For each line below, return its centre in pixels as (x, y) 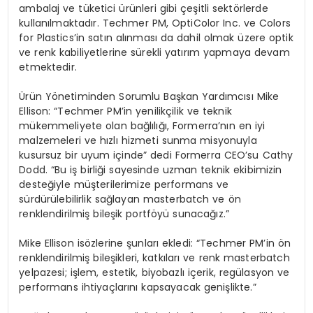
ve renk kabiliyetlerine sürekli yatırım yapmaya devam (154, 52)
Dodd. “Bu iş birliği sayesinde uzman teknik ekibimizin (151, 169)
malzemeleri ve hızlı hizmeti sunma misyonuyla (138, 140)
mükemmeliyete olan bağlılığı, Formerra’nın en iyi (142, 125)
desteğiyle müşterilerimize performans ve (124, 184)
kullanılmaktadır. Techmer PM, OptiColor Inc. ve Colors (155, 23)
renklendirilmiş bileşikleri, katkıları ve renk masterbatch (154, 257)
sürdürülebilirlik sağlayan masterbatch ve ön (130, 199)
